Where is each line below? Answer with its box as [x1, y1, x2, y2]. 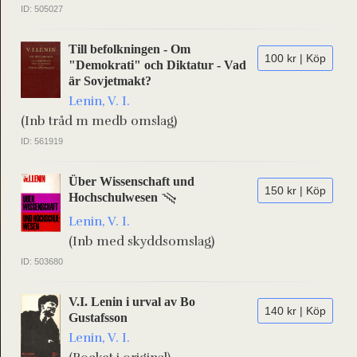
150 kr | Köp [265, 184, 326, 197]
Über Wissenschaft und [69, 175, 194, 188]
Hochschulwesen [69, 190, 158, 204]
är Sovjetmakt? [69, 74, 151, 88]
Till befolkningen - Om [69, 42, 190, 56]
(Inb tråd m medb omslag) [21, 113, 177, 129]
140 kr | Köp [265, 304, 326, 317]
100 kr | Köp [265, 52, 326, 65]
